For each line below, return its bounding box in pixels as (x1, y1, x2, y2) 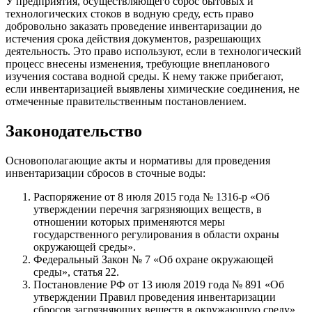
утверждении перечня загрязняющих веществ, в (33, 203, 262, 215)
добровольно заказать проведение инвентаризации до (6, 19, 262, 32)
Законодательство (6, 121, 142, 140)
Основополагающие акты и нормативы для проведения (6, 154, 270, 166)
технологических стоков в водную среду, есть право (6, 7, 253, 19)
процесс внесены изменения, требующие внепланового (6, 57, 270, 70)
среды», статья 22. (33, 265, 119, 278)
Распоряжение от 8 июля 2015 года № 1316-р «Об (33, 190, 270, 203)
